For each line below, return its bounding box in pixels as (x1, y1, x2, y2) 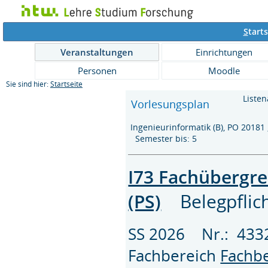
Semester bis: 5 (128, 133, 202, 144)
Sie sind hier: (6, 80, 50, 89)
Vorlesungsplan (128, 97, 213, 111)
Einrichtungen (195, 46, 252, 58)
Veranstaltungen (60, 46, 133, 58)
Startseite (50, 80, 83, 89)
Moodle (208, 65, 240, 77)
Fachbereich (128, 245, 221, 267)
